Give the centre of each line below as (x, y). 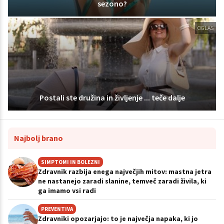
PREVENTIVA (57, 209)
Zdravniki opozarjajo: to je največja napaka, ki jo (118, 218)
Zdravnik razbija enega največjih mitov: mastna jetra (125, 171)
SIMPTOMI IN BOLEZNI (70, 162)
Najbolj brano (38, 138)
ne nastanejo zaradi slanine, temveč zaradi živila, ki (122, 181)
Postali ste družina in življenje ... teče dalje (112, 97)
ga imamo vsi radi (67, 190)
